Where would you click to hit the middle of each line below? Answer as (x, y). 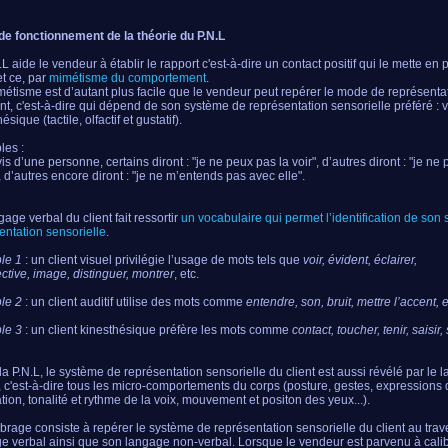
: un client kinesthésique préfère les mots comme (157, 330)
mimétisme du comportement (127, 78)
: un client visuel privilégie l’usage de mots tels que (162, 260)
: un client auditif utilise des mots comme (134, 302)
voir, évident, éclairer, (360, 260)
